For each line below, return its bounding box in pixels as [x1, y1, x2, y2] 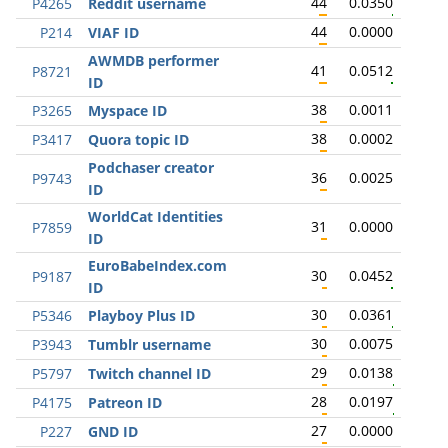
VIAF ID [88, 23, 139, 42]
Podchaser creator [88, 158, 214, 177]
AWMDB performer [88, 51, 219, 70]
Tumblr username [88, 335, 211, 354]
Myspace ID [88, 101, 167, 120]
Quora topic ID [88, 130, 189, 149]
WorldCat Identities [88, 207, 223, 226]
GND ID [88, 422, 138, 441]
